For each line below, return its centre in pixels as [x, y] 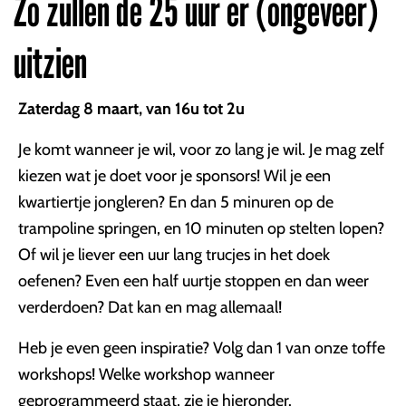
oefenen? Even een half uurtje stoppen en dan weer [193, 281]
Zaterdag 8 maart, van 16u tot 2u [133, 109]
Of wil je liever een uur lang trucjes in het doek [174, 255]
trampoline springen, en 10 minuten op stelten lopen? [201, 228]
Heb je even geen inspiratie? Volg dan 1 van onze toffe [202, 348]
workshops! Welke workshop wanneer [146, 374]
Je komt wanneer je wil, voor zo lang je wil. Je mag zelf [201, 150]
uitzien [50, 63]
